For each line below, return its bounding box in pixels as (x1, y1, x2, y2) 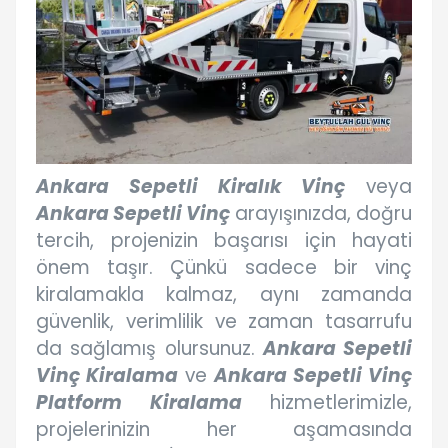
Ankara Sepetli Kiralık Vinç (36, 173, 346, 201)
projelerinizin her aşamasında (36, 416, 412, 444)
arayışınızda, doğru (230, 200, 412, 228)
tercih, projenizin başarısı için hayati (36, 227, 412, 255)
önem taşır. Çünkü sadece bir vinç (36, 254, 412, 282)
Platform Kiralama (36, 389, 242, 417)
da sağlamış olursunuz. (36, 335, 263, 363)
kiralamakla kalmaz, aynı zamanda (36, 281, 412, 309)
